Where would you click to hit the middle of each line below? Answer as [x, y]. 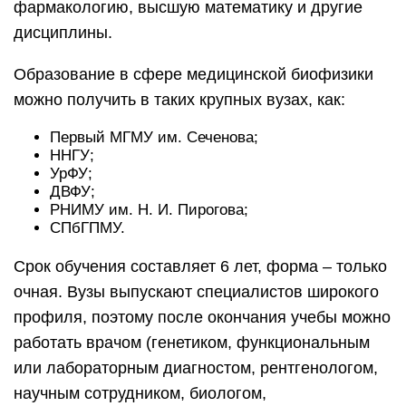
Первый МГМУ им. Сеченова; [154, 138]
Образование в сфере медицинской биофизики [193, 75]
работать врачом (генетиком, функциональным [192, 343]
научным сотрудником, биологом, [140, 394]
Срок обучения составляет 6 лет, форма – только [200, 267]
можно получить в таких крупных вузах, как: [179, 100]
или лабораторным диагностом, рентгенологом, [198, 368]
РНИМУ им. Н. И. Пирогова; [149, 210]
